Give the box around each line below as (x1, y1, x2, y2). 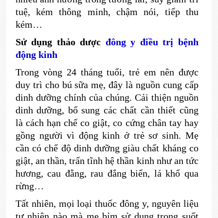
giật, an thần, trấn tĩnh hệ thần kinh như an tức (15, 155, 199, 166)
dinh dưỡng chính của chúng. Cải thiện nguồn (15, 92, 199, 103)
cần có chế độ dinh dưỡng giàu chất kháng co (15, 143, 199, 153)
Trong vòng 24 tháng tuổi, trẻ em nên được (15, 67, 199, 77)
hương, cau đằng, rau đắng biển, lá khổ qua (15, 168, 199, 179)
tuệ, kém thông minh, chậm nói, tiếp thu (15, 6, 199, 17)
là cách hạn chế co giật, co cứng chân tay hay (15, 117, 199, 128)
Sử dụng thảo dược (15, 36, 106, 47)
